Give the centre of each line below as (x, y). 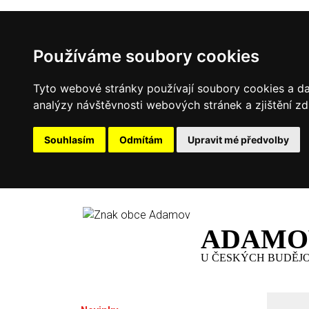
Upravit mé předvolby (238, 140)
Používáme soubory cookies (146, 56)
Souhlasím (69, 140)
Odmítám (141, 140)
